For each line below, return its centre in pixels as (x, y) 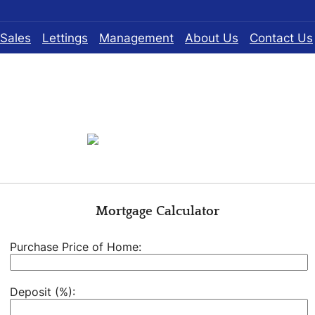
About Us (212, 38)
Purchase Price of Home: (76, 247)
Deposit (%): (43, 292)
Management (136, 38)
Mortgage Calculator (157, 211)
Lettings (65, 38)
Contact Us (281, 38)
